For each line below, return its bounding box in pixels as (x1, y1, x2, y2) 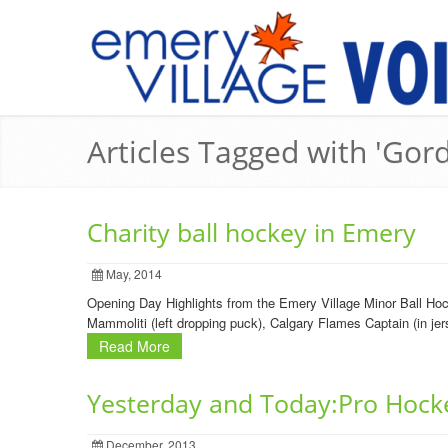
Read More (99, 336, 170, 356)
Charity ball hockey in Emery (87, 216, 416, 249)
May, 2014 (103, 265, 162, 282)
